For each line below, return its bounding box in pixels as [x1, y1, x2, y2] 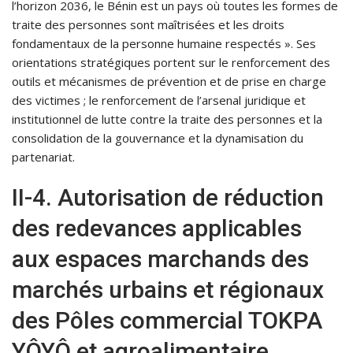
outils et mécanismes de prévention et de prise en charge [12, 73, 326, 90]
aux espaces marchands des [12, 245, 309, 273]
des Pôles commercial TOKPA [12, 307, 322, 335]
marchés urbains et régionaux [12, 276, 324, 304]
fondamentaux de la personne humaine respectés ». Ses [12, 35, 316, 52]
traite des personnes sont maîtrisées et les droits [12, 17, 284, 33]
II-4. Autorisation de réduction [12, 184, 324, 212]
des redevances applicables [12, 214, 302, 243]
